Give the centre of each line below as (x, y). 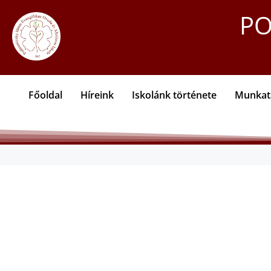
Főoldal (45, 95)
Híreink (97, 95)
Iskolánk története (174, 95)
